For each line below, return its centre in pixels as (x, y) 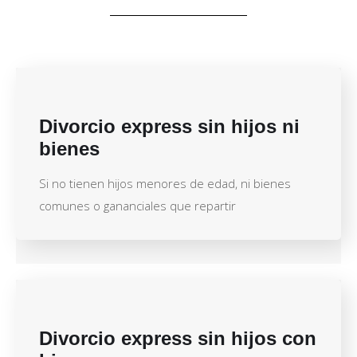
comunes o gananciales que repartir (137, 205)
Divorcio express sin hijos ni (169, 126)
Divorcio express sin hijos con (178, 338)
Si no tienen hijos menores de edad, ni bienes (165, 183)
